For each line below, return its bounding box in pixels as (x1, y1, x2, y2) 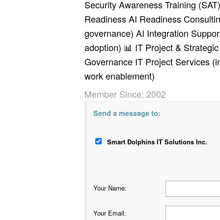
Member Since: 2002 (84, 87, 166, 101)
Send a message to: (93, 108, 161, 118)
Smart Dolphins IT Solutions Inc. (107, 137, 207, 147)
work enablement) (84, 69, 155, 82)
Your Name (93, 183, 125, 193)
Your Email (93, 208, 124, 218)
